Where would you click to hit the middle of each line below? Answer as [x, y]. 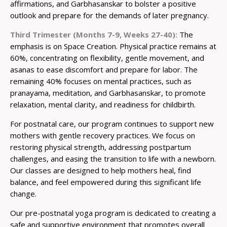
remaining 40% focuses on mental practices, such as [101, 81]
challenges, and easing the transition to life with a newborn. [113, 158]
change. [23, 193]
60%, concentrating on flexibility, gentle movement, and [107, 58]
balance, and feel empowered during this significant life [106, 182]
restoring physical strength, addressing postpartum [101, 147]
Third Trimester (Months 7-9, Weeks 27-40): [94, 34]
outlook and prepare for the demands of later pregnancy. [109, 15]
